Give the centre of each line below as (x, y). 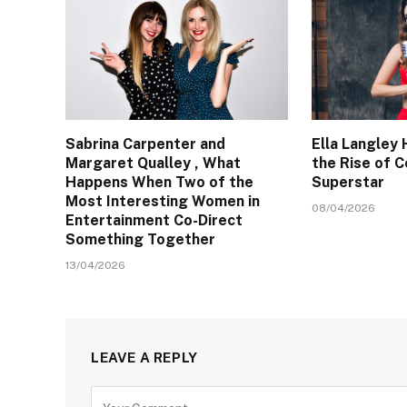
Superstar (348, 182)
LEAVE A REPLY (144, 357)
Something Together (140, 239)
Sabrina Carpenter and (145, 144)
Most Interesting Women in (163, 201)
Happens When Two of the (159, 182)
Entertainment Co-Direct (154, 220)
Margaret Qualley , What (153, 163)
